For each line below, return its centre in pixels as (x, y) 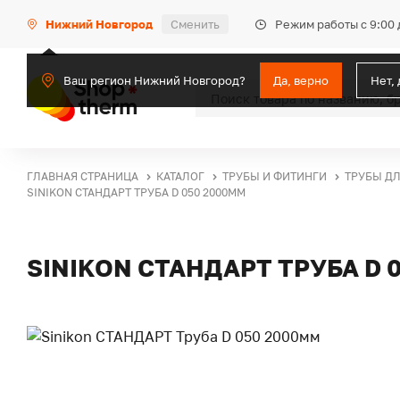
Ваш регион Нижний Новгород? (154, 80)
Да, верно (301, 80)
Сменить (195, 24)
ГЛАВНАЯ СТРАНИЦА (83, 176)
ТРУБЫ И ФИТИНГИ (275, 176)
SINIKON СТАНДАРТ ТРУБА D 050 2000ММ (136, 192)
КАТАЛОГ (180, 176)
